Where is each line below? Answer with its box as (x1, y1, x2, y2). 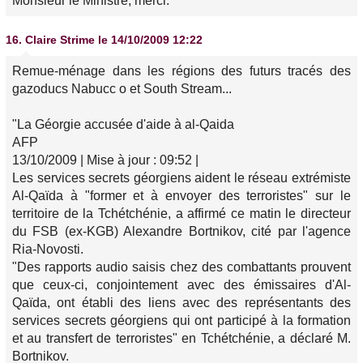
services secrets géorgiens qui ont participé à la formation (12, 314, 351, 327)
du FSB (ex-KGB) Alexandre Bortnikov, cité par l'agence (12, 224, 351, 238)
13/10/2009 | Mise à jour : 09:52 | (12, 153, 199, 167)
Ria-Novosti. (12, 242, 83, 256)
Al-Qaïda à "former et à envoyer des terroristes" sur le (12, 189, 351, 203)
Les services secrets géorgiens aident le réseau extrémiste (12, 171, 351, 185)
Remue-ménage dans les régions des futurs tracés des (12, 64, 351, 78)
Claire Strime (25, 33, 95, 46)
